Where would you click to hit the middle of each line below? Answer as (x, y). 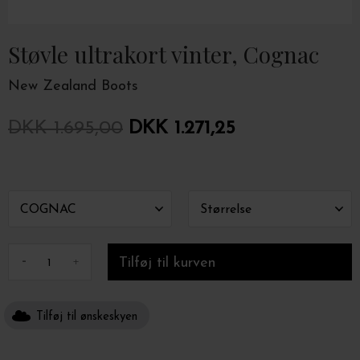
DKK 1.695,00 (65, 129)
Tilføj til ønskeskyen (87, 317)
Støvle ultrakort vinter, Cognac (164, 54)
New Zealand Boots (73, 86)
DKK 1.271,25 (182, 129)
